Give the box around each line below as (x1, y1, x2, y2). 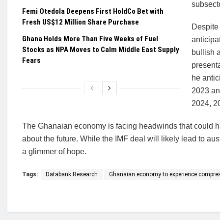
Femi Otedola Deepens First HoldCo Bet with (22, 7, 164, 16)
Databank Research (46, 171, 98, 178)
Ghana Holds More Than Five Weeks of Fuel (22, 34, 158, 43)
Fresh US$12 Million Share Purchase (22, 18, 139, 27)
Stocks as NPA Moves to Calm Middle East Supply (22, 45, 179, 54)
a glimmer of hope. (22, 147, 86, 156)
